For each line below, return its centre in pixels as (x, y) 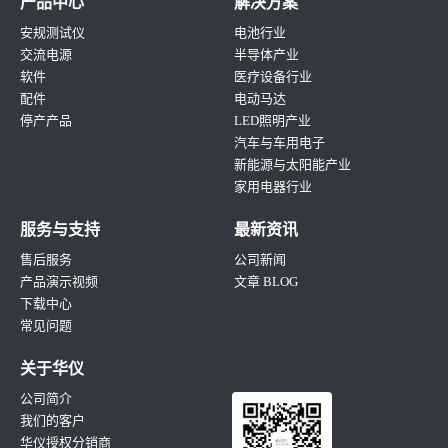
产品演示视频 (59, 282)
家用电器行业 (273, 187)
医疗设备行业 (273, 77)
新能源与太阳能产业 (292, 165)
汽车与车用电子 (279, 143)
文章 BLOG (266, 282)
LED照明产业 (272, 121)
